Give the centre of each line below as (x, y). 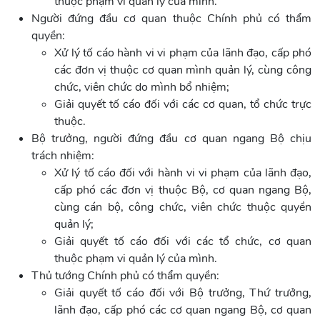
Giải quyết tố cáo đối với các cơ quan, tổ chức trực (183, 105)
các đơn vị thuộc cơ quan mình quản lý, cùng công (183, 70)
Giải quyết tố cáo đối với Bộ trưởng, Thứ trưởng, (183, 293)
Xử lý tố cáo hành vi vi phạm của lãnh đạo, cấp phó (183, 53)
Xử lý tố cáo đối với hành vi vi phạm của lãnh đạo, (183, 173)
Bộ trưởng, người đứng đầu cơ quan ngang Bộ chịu (171, 139)
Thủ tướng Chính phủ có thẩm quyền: (125, 276)
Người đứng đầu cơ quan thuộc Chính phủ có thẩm (171, 19)
